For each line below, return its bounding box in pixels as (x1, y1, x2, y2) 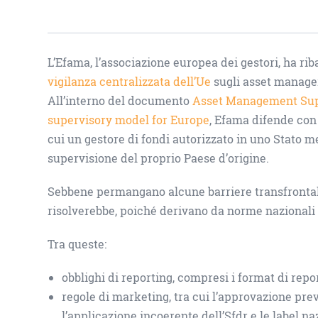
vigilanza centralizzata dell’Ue (48, 73, 212, 89)
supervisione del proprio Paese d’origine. (48, 150, 270, 166)
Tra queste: (48, 236, 107, 252)
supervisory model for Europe (48, 111, 210, 128)
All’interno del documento (48, 92, 193, 109)
